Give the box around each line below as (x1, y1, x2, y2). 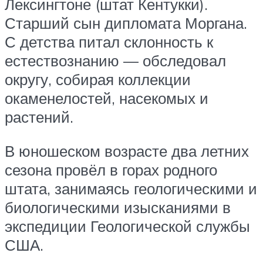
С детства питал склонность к (5, 32, 213, 52)
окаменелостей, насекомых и (5, 89, 208, 108)
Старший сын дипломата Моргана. (5, 14, 247, 33)
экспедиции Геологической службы (5, 216, 250, 235)
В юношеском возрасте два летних (5, 141, 249, 160)
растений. (5, 107, 73, 127)
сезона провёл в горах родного (5, 160, 217, 179)
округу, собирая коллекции (5, 70, 191, 89)
